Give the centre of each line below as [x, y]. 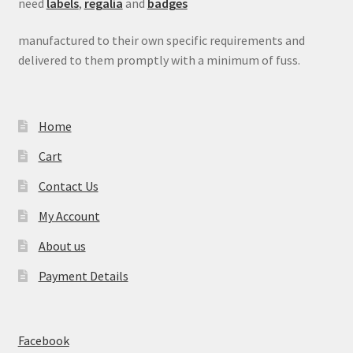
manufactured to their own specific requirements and [161, 41]
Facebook [43, 340]
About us [62, 245]
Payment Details [83, 275]
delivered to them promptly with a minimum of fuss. [159, 60]
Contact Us [68, 186]
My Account [69, 216]
